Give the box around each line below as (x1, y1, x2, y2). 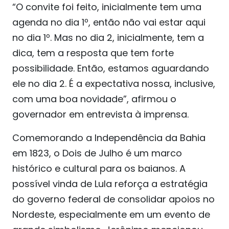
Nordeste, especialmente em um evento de (12, 208, 210, 221)
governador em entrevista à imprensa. (12, 107, 189, 121)
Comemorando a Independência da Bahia (12, 131, 205, 144)
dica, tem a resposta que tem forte (12, 46, 174, 59)
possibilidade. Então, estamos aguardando (12, 61, 209, 75)
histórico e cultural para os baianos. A (12, 162, 186, 175)
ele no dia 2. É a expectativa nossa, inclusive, (12, 77, 215, 90)
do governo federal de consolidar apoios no (12, 192, 215, 205)
